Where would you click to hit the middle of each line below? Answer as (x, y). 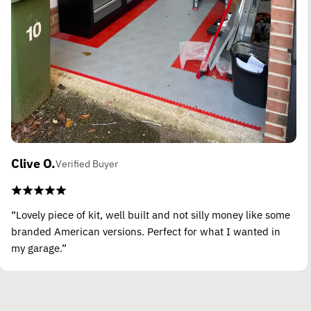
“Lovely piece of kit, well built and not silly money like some (151, 215)
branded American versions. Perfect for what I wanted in (146, 231)
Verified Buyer (87, 163)
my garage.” (39, 248)
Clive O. (33, 163)
